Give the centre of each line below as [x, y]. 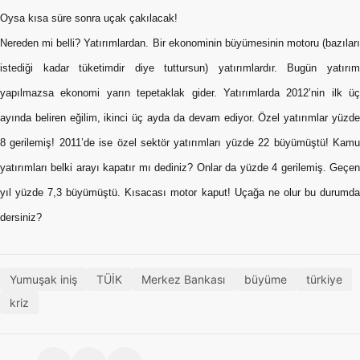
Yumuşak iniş [43, 279]
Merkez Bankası [183, 279]
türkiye [324, 279]
